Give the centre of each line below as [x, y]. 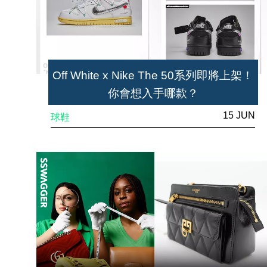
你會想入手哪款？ [153, 93]
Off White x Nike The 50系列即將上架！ [153, 75]
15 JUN [239, 115]
